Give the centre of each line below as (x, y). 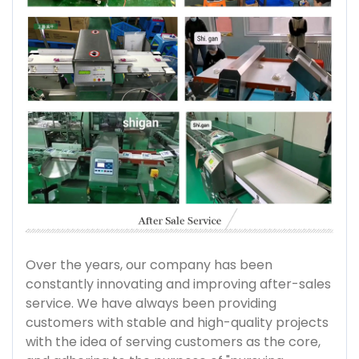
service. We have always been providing (151, 303)
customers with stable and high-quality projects (177, 322)
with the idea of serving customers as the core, (173, 341)
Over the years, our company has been (149, 264)
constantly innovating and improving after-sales (178, 284)
